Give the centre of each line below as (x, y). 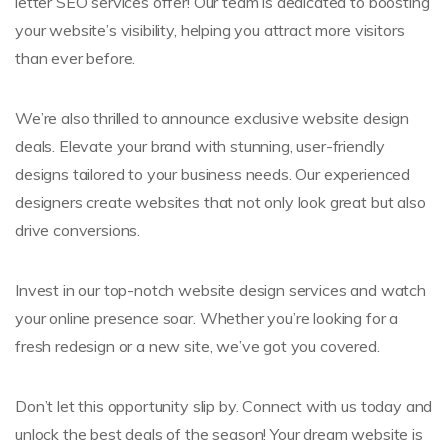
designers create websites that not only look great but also (220, 201)
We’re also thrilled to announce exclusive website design (212, 117)
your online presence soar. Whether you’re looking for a (207, 317)
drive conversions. (78, 229)
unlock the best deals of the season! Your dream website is (219, 433)
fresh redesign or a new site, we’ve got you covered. (197, 345)
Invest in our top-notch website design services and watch (220, 289)
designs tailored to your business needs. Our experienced (213, 173)
